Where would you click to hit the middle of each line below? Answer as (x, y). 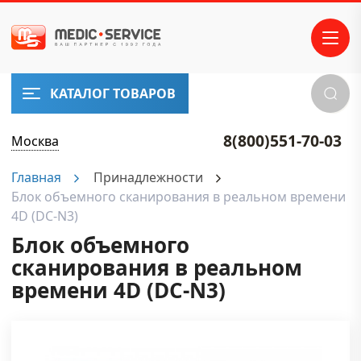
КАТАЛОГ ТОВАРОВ (113, 93)
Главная (36, 177)
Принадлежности (148, 177)
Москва (35, 141)
